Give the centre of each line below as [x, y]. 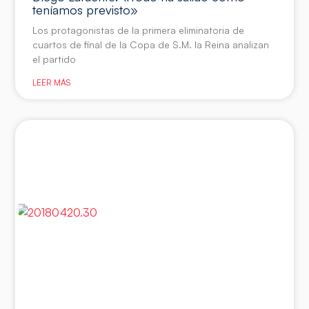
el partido [54, 59]
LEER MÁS [52, 83]
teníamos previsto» [86, 10]
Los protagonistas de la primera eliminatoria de [139, 30]
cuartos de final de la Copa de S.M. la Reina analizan [151, 45]
